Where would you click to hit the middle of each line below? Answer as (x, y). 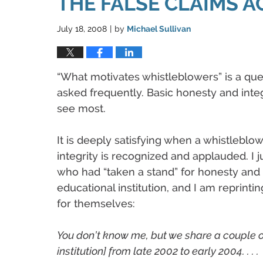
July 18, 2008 (82, 28)
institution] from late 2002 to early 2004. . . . (158, 251)
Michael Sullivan (159, 28)
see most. (81, 108)
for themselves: (96, 203)
